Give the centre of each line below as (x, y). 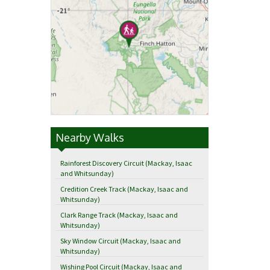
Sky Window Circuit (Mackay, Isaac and (120, 241)
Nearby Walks (89, 138)
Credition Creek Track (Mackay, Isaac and (124, 189)
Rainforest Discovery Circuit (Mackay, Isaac (126, 163)
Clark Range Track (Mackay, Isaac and (119, 215)
